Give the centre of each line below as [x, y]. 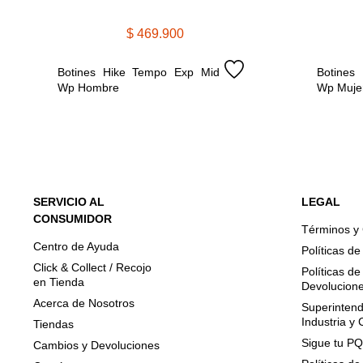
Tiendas [53, 324]
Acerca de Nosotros [84, 303]
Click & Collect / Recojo [92, 267]
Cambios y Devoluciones [96, 345]
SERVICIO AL [69, 201]
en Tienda [59, 282]
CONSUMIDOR [73, 218]
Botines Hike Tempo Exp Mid [139, 72]
